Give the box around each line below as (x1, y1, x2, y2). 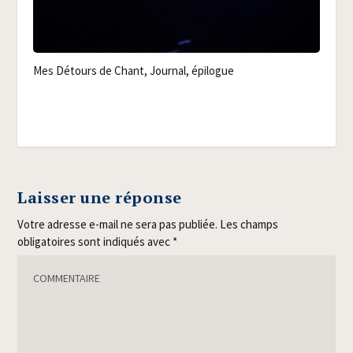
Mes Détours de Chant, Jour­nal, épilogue (33, 62, 235, 78)
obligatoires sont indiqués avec (17, 234, 173, 250)
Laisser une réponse (17, 187, 182, 209)
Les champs (220, 217, 279, 232)
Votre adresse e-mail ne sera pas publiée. (17, 217, 218, 232)
